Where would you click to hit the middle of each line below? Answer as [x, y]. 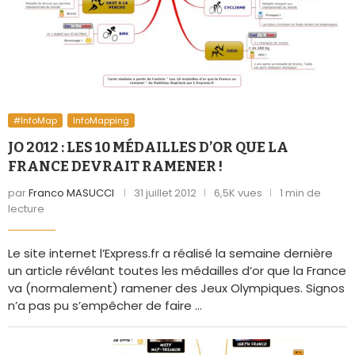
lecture [26, 209]
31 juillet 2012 [165, 193]
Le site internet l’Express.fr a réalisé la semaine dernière [170, 254]
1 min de [300, 193]
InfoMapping [101, 121]
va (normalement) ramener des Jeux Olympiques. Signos [176, 288]
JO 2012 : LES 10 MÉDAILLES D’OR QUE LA [148, 148]
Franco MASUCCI [71, 193]
